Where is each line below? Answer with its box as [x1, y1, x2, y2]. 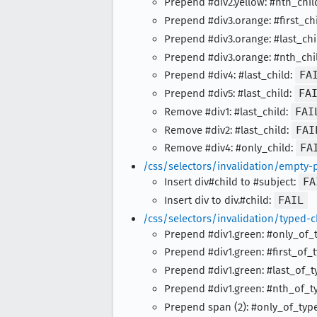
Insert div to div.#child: [164, 193, 274, 207]
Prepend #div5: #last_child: [164, 87, 294, 100]
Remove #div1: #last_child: [164, 105, 291, 118]
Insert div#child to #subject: [164, 175, 299, 188]
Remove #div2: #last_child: [164, 123, 292, 137]
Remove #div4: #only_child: [164, 142, 296, 155]
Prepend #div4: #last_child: [164, 69, 295, 82]
